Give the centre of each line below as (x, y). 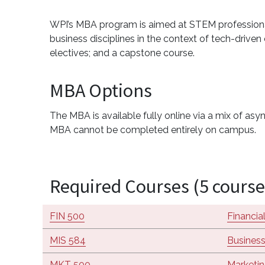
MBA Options (101, 90)
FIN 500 (67, 216)
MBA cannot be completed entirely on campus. (153, 130)
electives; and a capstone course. (123, 53)
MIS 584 (68, 240)
